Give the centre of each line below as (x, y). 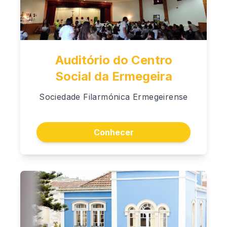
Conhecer (113, 132)
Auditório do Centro (113, 60)
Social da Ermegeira (113, 77)
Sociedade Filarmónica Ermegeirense (113, 97)
